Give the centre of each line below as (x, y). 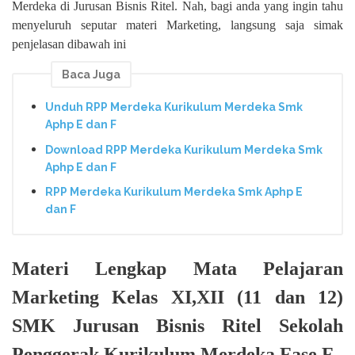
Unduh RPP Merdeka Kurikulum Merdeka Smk (174, 107)
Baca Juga (91, 75)
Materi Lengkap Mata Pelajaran (177, 268)
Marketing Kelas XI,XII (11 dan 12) (177, 297)
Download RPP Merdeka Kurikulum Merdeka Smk (184, 149)
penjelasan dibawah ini (69, 44)
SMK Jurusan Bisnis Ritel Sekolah (177, 325)
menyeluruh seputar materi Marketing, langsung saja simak (177, 25)
